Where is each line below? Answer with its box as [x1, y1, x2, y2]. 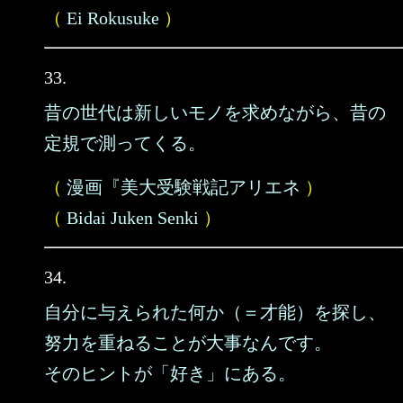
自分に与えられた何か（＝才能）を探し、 [44, 302, 386, 322]
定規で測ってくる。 [44, 133, 206, 153]
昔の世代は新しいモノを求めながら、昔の [44, 103, 386, 122]
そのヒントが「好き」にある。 [44, 363, 296, 383]
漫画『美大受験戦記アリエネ [67, 177, 300, 197]
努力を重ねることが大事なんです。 [44, 333, 332, 353]
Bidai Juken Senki [67, 208, 199, 228]
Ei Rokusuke [67, 8, 159, 28]
